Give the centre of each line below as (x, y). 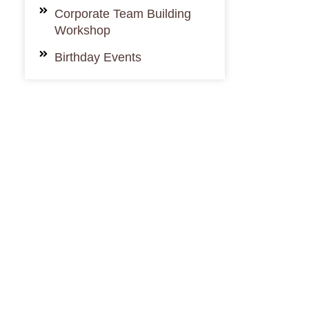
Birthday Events (98, 57)
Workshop (82, 30)
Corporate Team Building (122, 14)
